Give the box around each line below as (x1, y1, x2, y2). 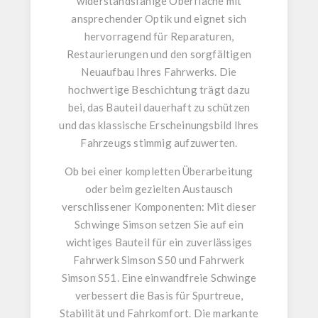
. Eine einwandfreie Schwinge (116, 271, 257, 285)
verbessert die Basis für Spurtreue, (75, 289, 243, 302)
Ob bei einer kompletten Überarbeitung (65, 165, 253, 178)
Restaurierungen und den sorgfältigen (66, 48, 252, 61)
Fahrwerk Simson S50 (73, 253, 177, 267)
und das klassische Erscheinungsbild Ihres (59, 119, 259, 132)
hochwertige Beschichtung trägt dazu (67, 83, 250, 97)
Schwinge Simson (75, 218, 158, 231)
